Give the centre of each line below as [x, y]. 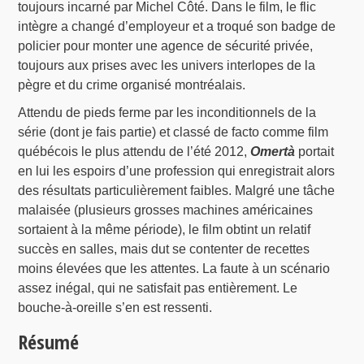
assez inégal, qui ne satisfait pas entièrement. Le [158, 288]
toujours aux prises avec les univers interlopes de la [167, 65]
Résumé [49, 341]
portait [315, 151]
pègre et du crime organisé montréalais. [132, 84]
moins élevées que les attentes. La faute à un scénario [174, 268]
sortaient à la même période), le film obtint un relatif [165, 229]
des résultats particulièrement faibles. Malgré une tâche [177, 190]
